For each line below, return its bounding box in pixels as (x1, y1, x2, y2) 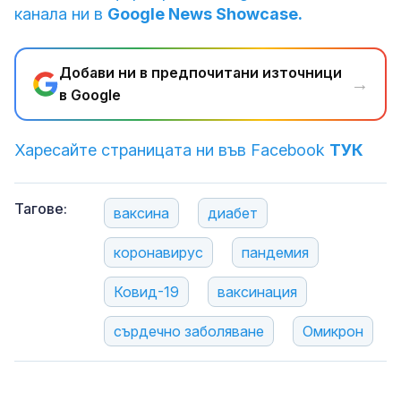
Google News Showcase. (107, 4, 303, 24)
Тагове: (14, 200, 67, 218)
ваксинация (218, 283, 297, 302)
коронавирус (114, 243, 203, 262)
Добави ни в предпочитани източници (59, 64, 342, 82)
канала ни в (14, 4, 107, 24)
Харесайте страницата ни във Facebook (14, 141, 329, 160)
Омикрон (303, 322, 363, 341)
